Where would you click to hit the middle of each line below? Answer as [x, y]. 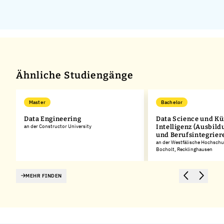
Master [37, 102]
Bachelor [172, 102]
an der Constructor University [58, 126]
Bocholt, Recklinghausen [184, 149]
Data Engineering [53, 118]
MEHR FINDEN [44, 175]
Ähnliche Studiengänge [75, 75]
